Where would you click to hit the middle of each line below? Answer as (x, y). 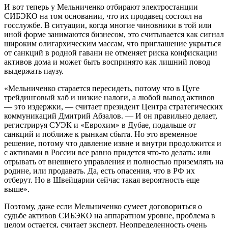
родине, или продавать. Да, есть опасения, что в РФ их (99, 170)
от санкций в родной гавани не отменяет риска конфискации (111, 52)
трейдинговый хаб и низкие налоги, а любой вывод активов (109, 97)
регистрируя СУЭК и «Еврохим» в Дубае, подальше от (100, 125)
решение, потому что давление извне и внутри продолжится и (113, 143)
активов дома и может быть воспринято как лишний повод (107, 62)
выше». (17, 189)
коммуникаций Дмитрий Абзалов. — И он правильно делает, (111, 116)
